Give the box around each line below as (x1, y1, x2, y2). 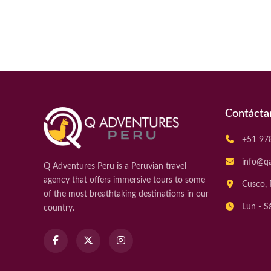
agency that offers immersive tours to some (44, 175, 205, 184)
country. (44, 203, 74, 212)
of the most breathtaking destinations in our (44, 189, 209, 198)
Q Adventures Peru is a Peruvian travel (44, 162, 186, 171)
